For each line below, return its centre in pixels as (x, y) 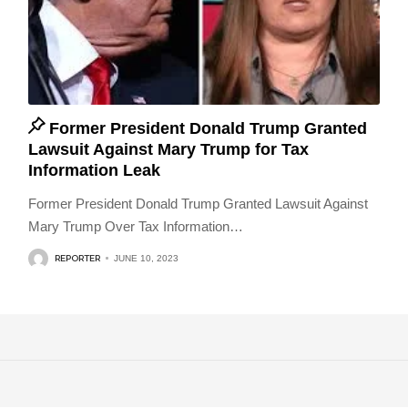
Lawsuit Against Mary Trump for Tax (168, 149)
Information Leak (94, 170)
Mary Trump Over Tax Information (128, 226)
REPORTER (77, 259)
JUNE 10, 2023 (146, 259)
